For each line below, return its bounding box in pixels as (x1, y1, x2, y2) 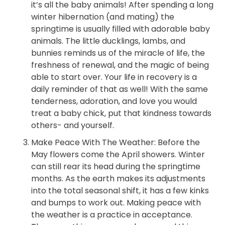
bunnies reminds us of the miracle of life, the (31, 47, 205, 59)
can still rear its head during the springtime (31, 161, 201, 173)
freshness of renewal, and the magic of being (31, 59, 209, 71)
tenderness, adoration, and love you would (31, 95, 197, 107)
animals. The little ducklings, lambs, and (31, 35, 186, 47)
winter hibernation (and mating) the (31, 11, 175, 23)
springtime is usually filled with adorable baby (31, 23, 210, 35)
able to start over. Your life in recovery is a (31, 71, 197, 83)
